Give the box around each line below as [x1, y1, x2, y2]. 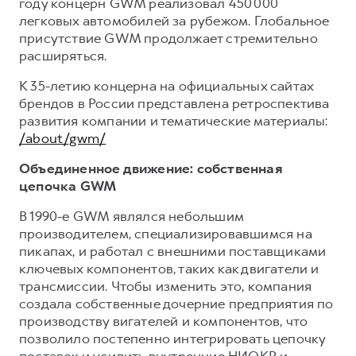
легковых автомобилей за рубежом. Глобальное [19, 11, 330, 29]
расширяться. [19, 46, 110, 64]
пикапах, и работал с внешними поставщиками [19, 242, 327, 260]
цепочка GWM [19, 176, 117, 195]
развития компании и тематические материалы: [19, 111, 328, 130]
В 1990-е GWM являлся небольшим [19, 207, 243, 225]
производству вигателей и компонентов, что [19, 311, 308, 330]
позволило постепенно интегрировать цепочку [19, 329, 326, 347]
